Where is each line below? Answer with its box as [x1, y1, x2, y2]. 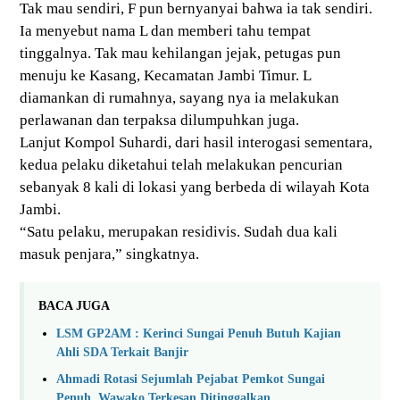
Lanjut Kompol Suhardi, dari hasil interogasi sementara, [20, 134, 372, 152]
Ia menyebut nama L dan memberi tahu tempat [20, 22, 311, 40]
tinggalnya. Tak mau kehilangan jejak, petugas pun [20, 45, 341, 62]
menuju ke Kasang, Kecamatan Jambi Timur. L [20, 67, 312, 85]
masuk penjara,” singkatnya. [20, 246, 199, 263]
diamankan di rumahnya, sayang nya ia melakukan [20, 89, 339, 107]
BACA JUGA [38, 299, 110, 313]
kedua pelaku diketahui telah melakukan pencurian [20, 156, 343, 174]
